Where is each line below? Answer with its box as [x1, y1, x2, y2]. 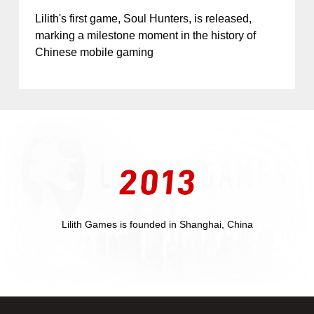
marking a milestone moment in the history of [35, 29, 256, 42]
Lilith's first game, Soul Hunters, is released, [35, 13, 252, 25]
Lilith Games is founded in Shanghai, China [61, 219, 253, 231]
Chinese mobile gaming [35, 46, 153, 59]
